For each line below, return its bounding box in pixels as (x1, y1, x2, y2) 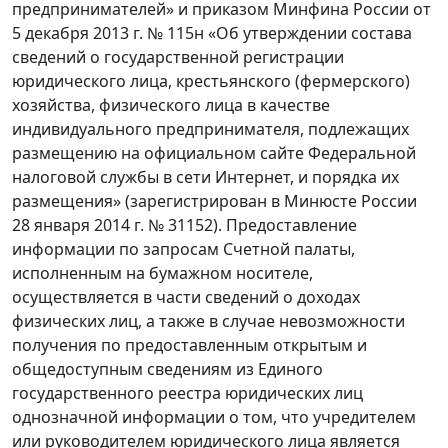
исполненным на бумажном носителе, (12, 262, 313, 285)
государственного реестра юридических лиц (12, 382, 363, 405)
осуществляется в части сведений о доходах (12, 286, 360, 309)
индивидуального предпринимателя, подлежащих (12, 118, 409, 141)
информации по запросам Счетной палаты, (12, 238, 355, 261)
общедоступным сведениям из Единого (12, 358, 323, 381)
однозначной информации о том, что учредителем (12, 406, 416, 429)
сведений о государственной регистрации (12, 46, 344, 69)
